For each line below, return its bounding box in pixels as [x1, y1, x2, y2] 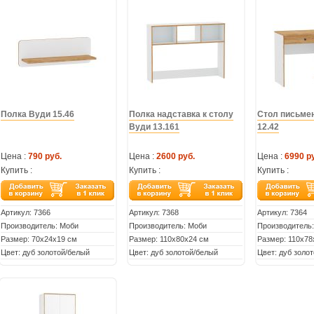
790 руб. [27, 151, 62, 161]
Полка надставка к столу [128, 109, 233, 119]
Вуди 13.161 [128, 122, 179, 132]
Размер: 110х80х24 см [128, 235, 209, 243]
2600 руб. [156, 151, 195, 161]
